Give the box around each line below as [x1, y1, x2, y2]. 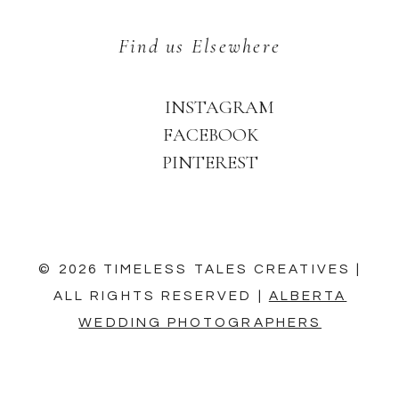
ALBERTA [268, 288, 347, 303]
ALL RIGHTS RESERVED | [53, 288, 269, 303]
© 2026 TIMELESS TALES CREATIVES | [38, 261, 362, 276]
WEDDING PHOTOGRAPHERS [78, 314, 322, 330]
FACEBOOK [163, 124, 260, 147]
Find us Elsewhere [118, 34, 281, 59]
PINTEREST [162, 151, 258, 174]
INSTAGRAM [164, 96, 274, 119]
